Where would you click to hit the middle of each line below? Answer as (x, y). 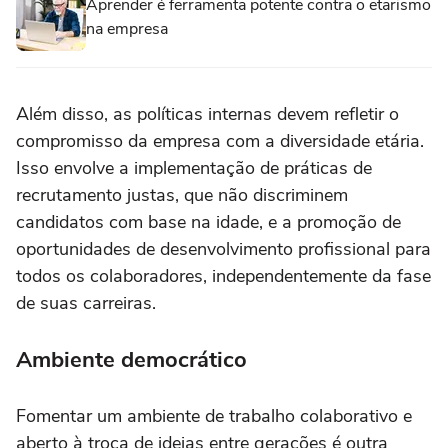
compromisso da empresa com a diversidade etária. (220, 140)
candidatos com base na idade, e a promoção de (208, 221)
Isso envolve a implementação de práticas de (194, 167)
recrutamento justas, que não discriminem (182, 194)
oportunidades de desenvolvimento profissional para (223, 248)
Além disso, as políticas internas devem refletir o (207, 113)
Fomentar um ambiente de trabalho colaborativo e (214, 415)
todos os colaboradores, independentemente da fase (223, 275)
